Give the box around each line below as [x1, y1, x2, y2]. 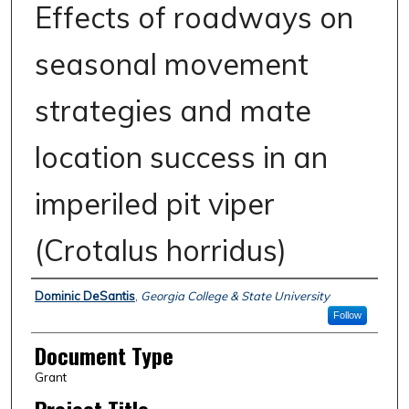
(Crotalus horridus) [34, 232, 287, 269]
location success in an [34, 139, 328, 176]
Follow [332, 309, 362, 321]
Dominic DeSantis [34, 288, 135, 304]
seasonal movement [34, 46, 309, 83]
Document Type [34, 339, 173, 372]
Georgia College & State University [140, 288, 330, 304]
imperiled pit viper [34, 185, 275, 223]
